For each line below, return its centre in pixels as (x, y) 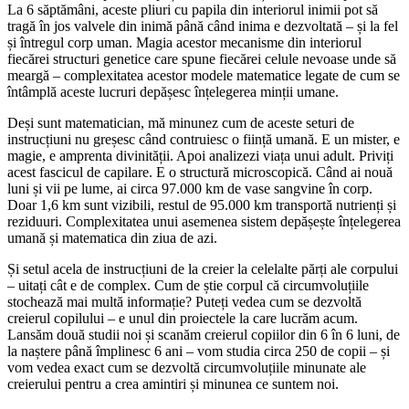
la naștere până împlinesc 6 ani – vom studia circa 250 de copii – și (199, 351)
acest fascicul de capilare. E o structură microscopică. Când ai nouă (200, 173)
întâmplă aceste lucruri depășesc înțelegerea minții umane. (173, 92)
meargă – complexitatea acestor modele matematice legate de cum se (204, 76)
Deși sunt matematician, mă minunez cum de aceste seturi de (181, 123)
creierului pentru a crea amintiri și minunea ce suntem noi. (173, 384)
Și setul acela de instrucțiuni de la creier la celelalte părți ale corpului (203, 269)
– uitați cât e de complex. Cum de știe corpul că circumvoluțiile (188, 286)
